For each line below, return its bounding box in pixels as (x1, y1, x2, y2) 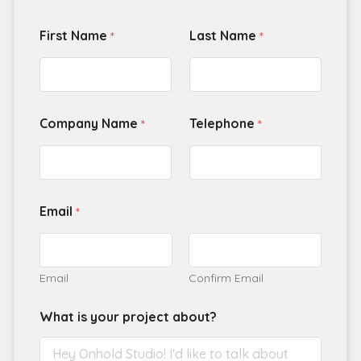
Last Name (189, 27, 259, 44)
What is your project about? (39, 309, 217, 326)
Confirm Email (189, 271, 263, 286)
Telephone (189, 115, 258, 132)
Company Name (39, 115, 141, 132)
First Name (39, 27, 110, 44)
